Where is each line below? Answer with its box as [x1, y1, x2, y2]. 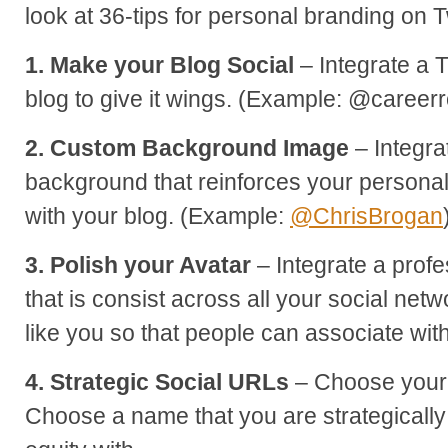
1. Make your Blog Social [25, 51, 300, 78]
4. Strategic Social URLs [25, 368, 295, 395]
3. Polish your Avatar [25, 251, 251, 278]
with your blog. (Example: [25, 202, 290, 229]
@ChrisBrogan [290, 202, 443, 229]
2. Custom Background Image [25, 134, 355, 161]
